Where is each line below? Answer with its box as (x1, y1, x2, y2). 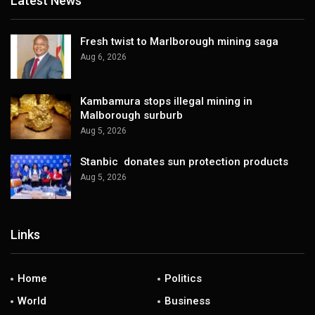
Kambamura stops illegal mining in (80, 95, 252, 108)
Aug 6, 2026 (80, 51, 127, 62)
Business (165, 295, 210, 308)
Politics (165, 272, 202, 285)
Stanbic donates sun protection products (80, 155, 288, 168)
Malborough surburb (80, 109, 183, 122)
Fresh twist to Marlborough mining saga (80, 34, 278, 48)
